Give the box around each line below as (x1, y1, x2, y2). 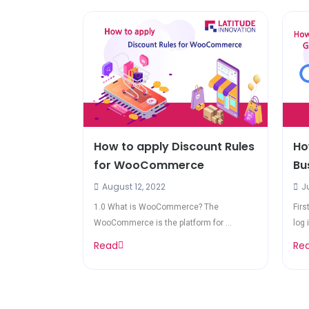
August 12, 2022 (100, 180, 166, 192)
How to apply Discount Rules (94, 138, 255, 154)
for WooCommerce (94, 157, 204, 173)
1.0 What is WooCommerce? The (94, 201, 219, 212)
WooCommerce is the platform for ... (94, 217, 232, 228)
